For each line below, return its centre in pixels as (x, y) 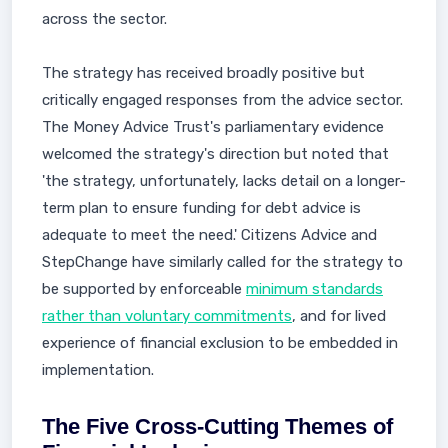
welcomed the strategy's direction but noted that (215, 154)
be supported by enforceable (144, 289)
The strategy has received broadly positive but (203, 73)
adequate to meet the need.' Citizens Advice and (209, 235)
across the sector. (104, 19)
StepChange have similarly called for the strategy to (222, 262)
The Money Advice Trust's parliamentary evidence (213, 127)
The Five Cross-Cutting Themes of (217, 426)
